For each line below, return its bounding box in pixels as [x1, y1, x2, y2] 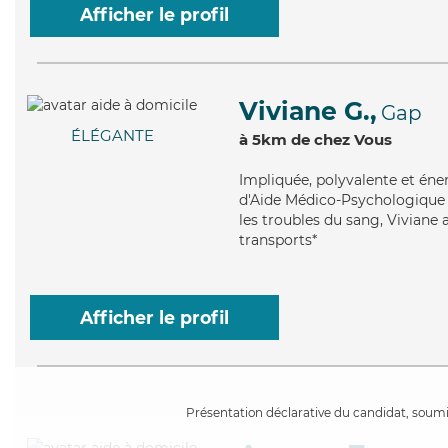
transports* [239, 231, 317, 249]
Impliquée [239, 171, 309, 189]
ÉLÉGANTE [70, 126, 154, 146]
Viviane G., [239, 96, 377, 126]
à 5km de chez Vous [239, 130, 392, 149]
